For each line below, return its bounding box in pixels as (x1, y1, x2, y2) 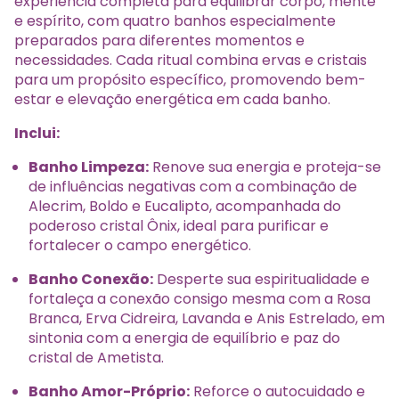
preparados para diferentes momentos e (14, 29, 305, 51)
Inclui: (14, 122, 60, 143)
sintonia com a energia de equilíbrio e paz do (28, 327, 340, 348)
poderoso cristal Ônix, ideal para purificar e (28, 215, 329, 236)
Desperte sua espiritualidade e (153, 268, 370, 289)
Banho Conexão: (28, 268, 153, 289)
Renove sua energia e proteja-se (149, 156, 381, 177)
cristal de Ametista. (28, 346, 164, 368)
